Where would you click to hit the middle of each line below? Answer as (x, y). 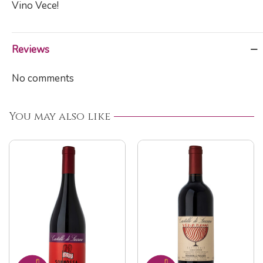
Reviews (31, 49)
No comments (43, 78)
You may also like (60, 116)
